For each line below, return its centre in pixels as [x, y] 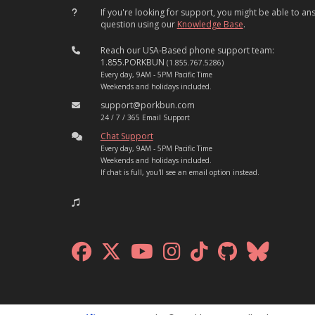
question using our [139, 25]
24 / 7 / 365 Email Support [145, 118]
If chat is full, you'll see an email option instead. [180, 173]
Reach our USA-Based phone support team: [187, 51]
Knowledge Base [210, 25]
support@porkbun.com [147, 105]
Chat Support [127, 136]
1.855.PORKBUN [133, 63]
